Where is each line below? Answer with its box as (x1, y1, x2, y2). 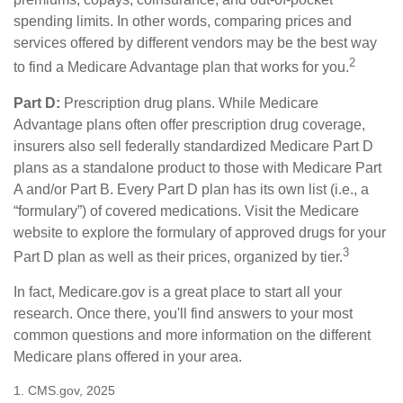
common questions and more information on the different (13, 327, 371, 343)
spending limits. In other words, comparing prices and (13, 13, 352, 30)
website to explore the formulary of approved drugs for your (13, 224, 386, 240)
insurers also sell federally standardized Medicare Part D (13, 138, 373, 154)
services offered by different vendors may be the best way (13, 35, 377, 51)
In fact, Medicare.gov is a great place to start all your (13, 283, 342, 300)
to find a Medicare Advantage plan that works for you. (13, 59, 349, 76)
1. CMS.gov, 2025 (13, 382, 115, 398)
